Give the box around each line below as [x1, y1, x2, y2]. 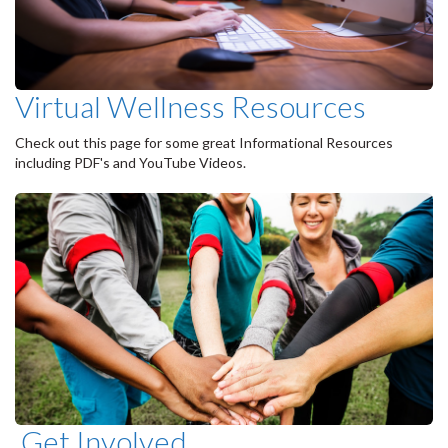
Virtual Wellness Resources [15, 87, 366, 124]
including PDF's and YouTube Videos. [15, 153, 246, 171]
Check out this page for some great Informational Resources [15, 133, 393, 151]
